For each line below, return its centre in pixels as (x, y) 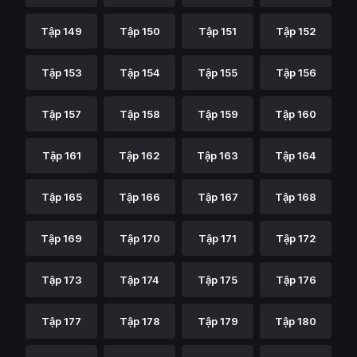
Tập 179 (218, 321)
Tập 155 (218, 73)
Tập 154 (139, 73)
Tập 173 (61, 280)
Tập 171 (218, 238)
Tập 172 (296, 238)
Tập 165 (61, 197)
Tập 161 (61, 155)
